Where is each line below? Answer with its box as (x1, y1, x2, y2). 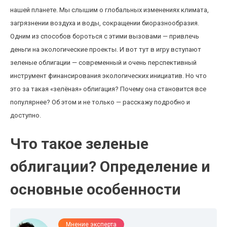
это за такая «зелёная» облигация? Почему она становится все (10, 85, 206, 93)
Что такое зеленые (10, 135, 148, 153)
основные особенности (10, 180, 181, 198)
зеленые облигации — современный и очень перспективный (10, 59, 197, 66)
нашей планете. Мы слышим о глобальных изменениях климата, (10, 6, 209, 14)
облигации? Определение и (10, 158, 210, 175)
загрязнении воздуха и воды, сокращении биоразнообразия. (10, 19, 199, 27)
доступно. (10, 111, 41, 119)
